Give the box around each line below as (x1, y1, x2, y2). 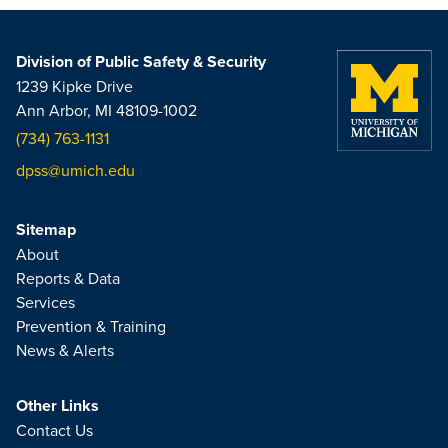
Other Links (16, 394, 99, 417)
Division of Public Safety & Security (16, 50, 266, 73)
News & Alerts (16, 339, 114, 361)
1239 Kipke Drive (16, 75, 133, 97)
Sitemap (16, 218, 76, 241)
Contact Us (16, 419, 93, 441)
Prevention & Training (16, 315, 166, 337)
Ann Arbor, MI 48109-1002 (16, 99, 197, 121)
